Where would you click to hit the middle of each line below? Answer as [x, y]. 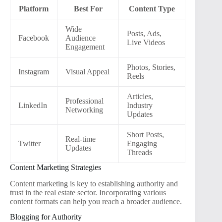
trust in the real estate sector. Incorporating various [88, 192]
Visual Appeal [87, 72]
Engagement [85, 47]
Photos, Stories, [151, 67]
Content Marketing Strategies [55, 167]
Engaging [142, 144]
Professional [84, 101]
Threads [139, 153]
